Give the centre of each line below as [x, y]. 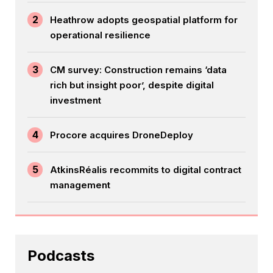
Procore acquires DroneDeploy [122, 135]
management [80, 185]
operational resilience [100, 35]
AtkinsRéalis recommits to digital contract [146, 170]
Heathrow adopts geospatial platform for [144, 20]
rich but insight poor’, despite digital [132, 85]
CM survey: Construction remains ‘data [138, 70]
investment [76, 101]
